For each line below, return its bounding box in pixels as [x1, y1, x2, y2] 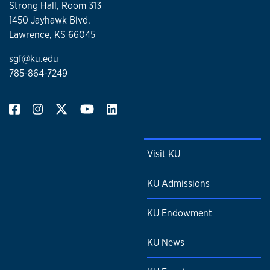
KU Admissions [147, 177, 210, 190]
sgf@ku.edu [9, 52, 58, 66]
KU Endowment [147, 207, 212, 220]
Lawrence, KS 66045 [9, 28, 95, 42]
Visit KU [147, 148, 180, 161]
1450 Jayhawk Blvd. [9, 14, 90, 27]
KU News [147, 236, 184, 250]
